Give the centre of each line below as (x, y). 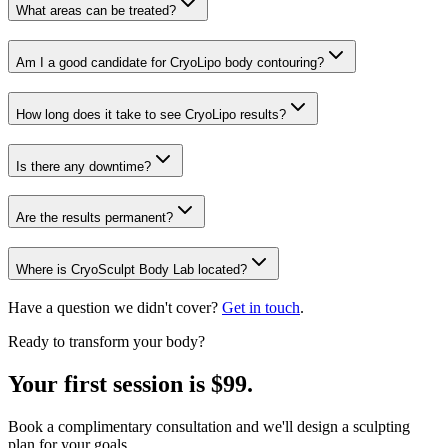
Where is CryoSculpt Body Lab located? (131, 270)
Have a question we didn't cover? (113, 307)
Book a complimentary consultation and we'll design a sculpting (209, 426)
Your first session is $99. (130, 383)
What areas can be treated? (96, 11)
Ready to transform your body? (106, 341)
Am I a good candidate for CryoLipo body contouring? (170, 63)
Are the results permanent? (94, 218)
